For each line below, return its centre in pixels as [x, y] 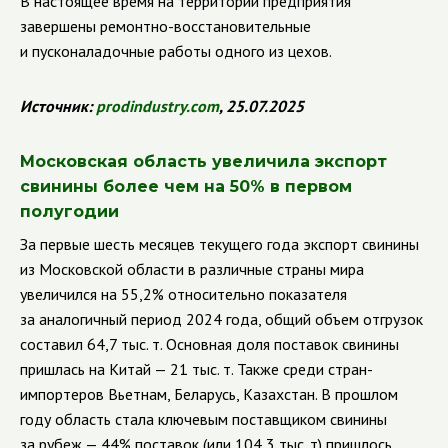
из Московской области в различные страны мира [192, 269]
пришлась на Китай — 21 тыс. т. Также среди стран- [196, 369]
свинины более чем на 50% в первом [186, 186]
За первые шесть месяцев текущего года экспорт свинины [219, 244]
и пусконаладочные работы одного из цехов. [176, 51]
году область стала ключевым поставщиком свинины [203, 419]
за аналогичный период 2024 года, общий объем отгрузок [221, 319]
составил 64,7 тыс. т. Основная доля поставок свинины [209, 344]
